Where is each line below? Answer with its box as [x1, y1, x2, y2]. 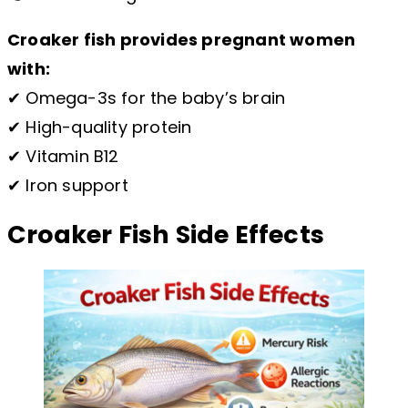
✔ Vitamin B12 [7, 144, 119, 168]
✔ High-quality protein [7, 115, 192, 138]
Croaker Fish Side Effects [7, 218, 324, 252]
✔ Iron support [7, 173, 128, 197]
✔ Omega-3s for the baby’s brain [7, 86, 286, 109]
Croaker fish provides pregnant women [7, 27, 356, 51]
